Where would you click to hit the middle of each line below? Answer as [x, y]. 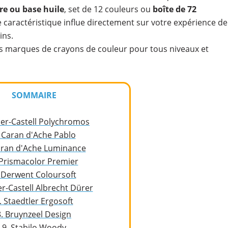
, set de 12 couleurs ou [108, 9]
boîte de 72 [174, 9]
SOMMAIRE [34, 95]
